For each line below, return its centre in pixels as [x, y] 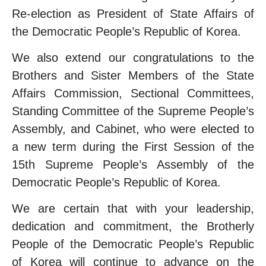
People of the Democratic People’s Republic [133, 244]
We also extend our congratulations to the [133, 57]
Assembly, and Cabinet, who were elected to [133, 129]
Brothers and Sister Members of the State [133, 75]
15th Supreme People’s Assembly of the [133, 164]
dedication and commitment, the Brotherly [133, 227]
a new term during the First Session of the [133, 146]
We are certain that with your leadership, [133, 209]
